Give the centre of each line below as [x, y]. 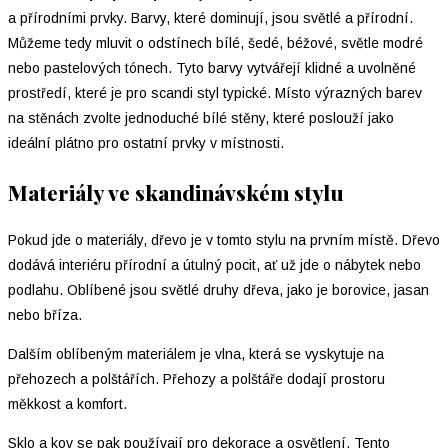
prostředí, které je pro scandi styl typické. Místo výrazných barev [215, 93]
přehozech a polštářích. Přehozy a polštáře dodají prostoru [196, 379]
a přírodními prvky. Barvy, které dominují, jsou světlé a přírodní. [210, 18]
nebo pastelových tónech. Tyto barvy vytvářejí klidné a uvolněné [212, 68]
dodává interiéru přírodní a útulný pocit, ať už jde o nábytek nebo [214, 265]
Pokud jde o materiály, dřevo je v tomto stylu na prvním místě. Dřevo [224, 240]
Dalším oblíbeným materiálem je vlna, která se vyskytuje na [196, 354]
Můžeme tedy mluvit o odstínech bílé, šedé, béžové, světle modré [215, 43]
